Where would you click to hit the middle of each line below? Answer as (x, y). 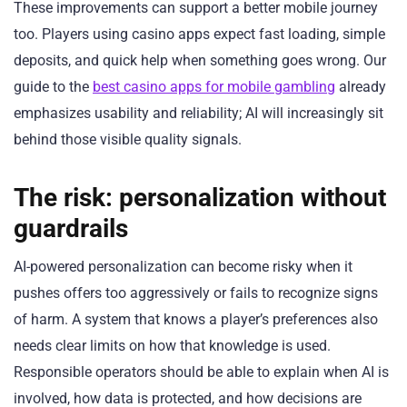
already (361, 86)
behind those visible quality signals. (128, 139)
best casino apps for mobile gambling (214, 86)
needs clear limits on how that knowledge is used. (172, 346)
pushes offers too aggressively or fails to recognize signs (196, 293)
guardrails (71, 229)
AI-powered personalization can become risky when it (183, 267)
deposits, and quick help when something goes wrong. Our (200, 60)
